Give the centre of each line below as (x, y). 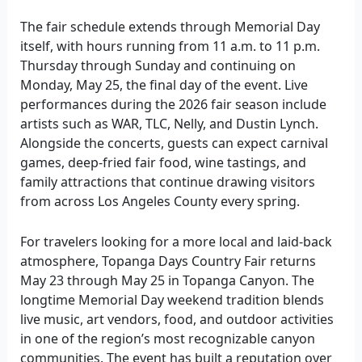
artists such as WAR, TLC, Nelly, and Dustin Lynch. (169, 124)
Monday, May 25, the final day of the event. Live (164, 85)
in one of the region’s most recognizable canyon (167, 338)
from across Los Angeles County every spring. (160, 202)
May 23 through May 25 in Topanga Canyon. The (167, 280)
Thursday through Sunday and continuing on (158, 66)
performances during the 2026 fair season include (173, 105)
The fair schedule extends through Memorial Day (170, 27)
